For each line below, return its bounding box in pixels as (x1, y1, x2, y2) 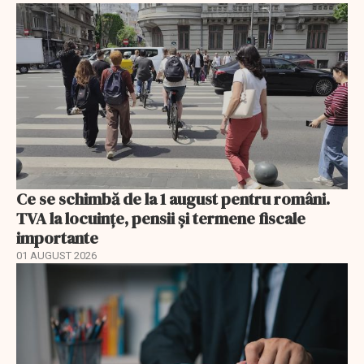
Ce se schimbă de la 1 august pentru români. (16, 188, 330, 211)
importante (16, 227, 98, 250)
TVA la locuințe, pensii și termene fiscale (16, 207, 305, 231)
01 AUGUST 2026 (16, 249, 97, 262)
